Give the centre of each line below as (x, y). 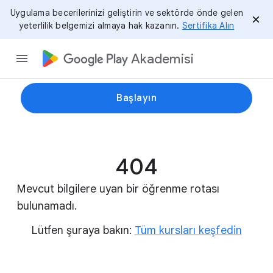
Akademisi (163, 58)
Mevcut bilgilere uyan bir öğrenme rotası (118, 189)
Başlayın (136, 98)
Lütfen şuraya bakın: (83, 230)
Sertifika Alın (208, 26)
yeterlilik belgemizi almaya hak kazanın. (101, 26)
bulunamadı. (47, 206)
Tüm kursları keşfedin (188, 230)
